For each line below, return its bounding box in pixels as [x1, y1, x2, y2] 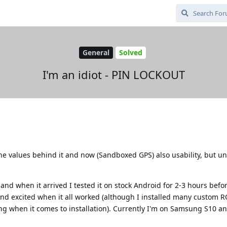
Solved [119, 48, 142, 58]
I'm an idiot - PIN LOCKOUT [42, 66, 185, 82]
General [82, 48, 109, 58]
